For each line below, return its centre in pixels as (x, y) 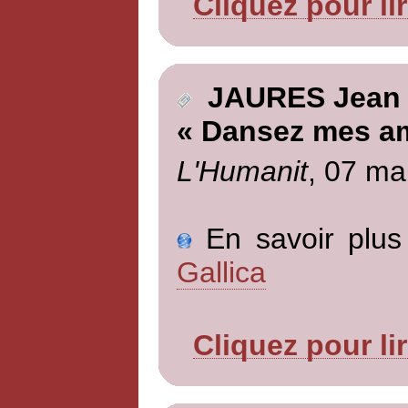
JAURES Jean (296, 98)
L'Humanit (242, 171)
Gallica (221, 272)
